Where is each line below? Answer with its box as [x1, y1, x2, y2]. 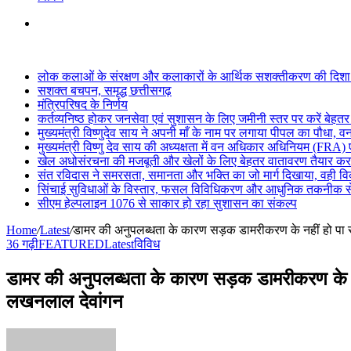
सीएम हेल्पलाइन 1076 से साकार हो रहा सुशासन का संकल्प [38, 197, 297, 210]
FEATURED [38, 237, 104, 251]
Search [37, 16, 71, 29]
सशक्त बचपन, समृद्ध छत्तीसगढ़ [38, 84, 172, 97]
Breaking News [6, 43, 84, 56]
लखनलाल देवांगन [6, 289, 123, 313]
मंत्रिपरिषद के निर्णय [38, 98, 128, 111]
